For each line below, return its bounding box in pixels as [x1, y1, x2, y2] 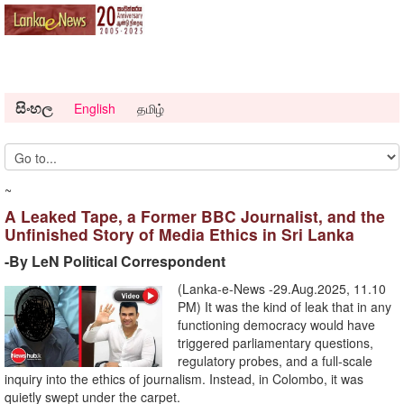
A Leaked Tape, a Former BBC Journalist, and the [5, 205, 385, 228]
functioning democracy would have [178, 316, 376, 335]
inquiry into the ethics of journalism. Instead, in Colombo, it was [5, 370, 363, 389]
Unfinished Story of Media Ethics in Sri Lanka [5, 223, 354, 246]
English [74, 99, 115, 118]
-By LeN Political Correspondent [5, 251, 225, 272]
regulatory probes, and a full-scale [178, 352, 373, 371]
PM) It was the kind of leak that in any [178, 298, 392, 317]
